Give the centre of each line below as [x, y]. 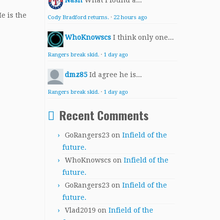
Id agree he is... [116, 75]
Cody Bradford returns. [78, 17]
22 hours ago [130, 17]
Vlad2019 [80, 210]
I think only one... [143, 37]
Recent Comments [104, 115]
